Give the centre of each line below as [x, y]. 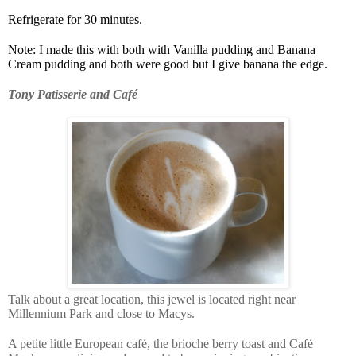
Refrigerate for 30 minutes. [75, 19]
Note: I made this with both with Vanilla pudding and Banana [162, 49]
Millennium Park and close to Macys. [101, 313]
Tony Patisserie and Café [73, 94]
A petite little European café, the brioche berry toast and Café [161, 343]
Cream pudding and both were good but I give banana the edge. [168, 64]
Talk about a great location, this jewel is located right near [152, 299]
